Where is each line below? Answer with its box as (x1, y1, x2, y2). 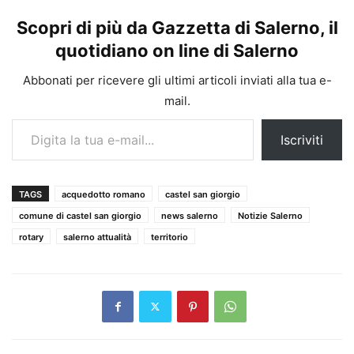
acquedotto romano (62, 188, 145, 200)
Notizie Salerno (238, 209, 303, 221)
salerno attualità (63, 231, 131, 243)
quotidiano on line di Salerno (55, 40, 299, 61)
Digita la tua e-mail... (11, 110, 43, 126)
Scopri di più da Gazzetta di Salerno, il (16, 17, 338, 38)
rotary (19, 231, 43, 243)
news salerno (161, 209, 218, 221)
